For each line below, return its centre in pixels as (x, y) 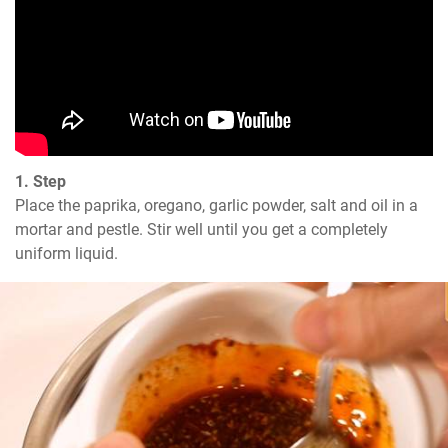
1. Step (40, 182)
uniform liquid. (66, 254)
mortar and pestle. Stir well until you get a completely (201, 230)
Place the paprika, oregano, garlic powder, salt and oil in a (216, 206)
